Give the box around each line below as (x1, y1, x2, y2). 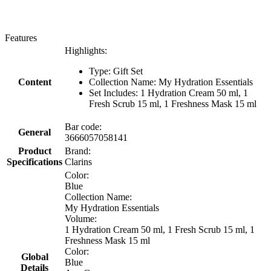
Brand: (65, 145, 91, 156)
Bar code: (65, 121, 102, 132)
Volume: (65, 213, 97, 224)
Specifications (7, 156, 62, 167)
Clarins (65, 156, 92, 167)
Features (5, 32, 37, 43)
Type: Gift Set (89, 65, 143, 76)
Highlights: (65, 45, 107, 56)
